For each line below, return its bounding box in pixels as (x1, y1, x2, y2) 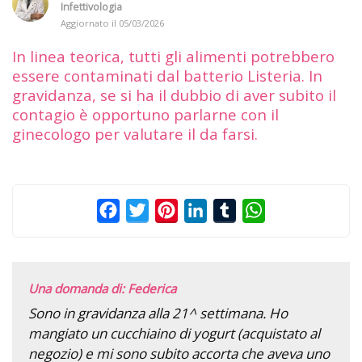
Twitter (149, 200, 193, 219)
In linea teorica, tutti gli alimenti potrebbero (12, 45, 335, 66)
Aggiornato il (61, 16, 119, 29)
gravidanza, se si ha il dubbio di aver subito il (12, 84, 336, 105)
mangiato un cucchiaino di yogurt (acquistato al (28, 323, 320, 343)
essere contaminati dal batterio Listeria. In (12, 65, 322, 86)
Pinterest (178, 200, 234, 219)
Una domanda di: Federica (28, 280, 176, 297)
